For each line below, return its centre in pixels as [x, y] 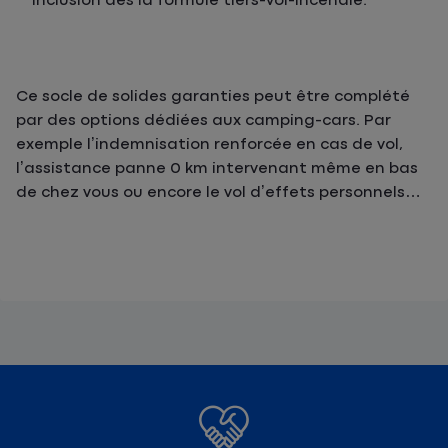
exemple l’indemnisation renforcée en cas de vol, [209, 144]
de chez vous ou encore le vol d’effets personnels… [218, 192]
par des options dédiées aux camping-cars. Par [203, 120]
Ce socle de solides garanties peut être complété [213, 96]
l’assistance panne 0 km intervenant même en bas [217, 168]
